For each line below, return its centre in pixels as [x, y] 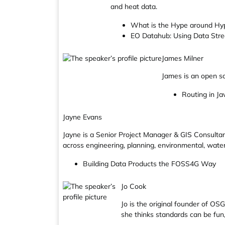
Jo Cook [134, 186]
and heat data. [134, 7]
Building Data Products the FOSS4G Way [149, 164]
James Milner [183, 58]
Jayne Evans [82, 117]
